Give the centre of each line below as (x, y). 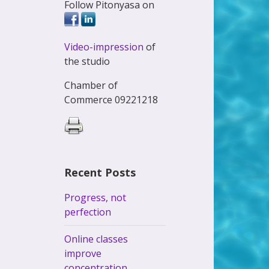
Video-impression (104, 47)
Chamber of (91, 85)
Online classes (96, 239)
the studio (87, 61)
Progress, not (95, 197)
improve (83, 253)
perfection (88, 212)
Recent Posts (100, 172)
